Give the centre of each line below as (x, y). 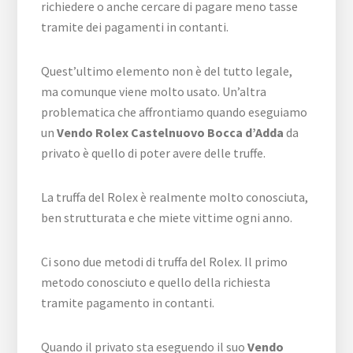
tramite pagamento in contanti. (128, 302)
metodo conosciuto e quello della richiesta (156, 282)
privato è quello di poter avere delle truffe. (154, 152)
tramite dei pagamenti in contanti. (135, 26)
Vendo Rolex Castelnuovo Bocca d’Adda (171, 132)
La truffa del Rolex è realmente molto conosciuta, (175, 197)
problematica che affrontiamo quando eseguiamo (175, 111)
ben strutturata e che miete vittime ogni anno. (167, 217)
